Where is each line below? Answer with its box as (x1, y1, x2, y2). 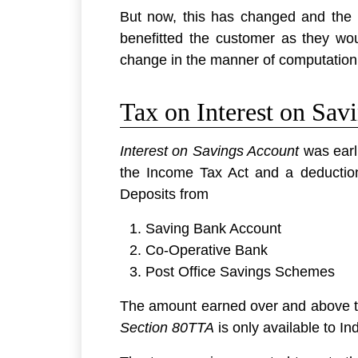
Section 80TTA (120, 320, 214, 336)
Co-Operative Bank (145, 242, 268, 259)
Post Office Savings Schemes (145, 264, 335, 280)
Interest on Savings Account (120, 143, 300, 160)
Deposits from (120, 186, 209, 203)
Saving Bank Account (145, 221, 281, 237)
